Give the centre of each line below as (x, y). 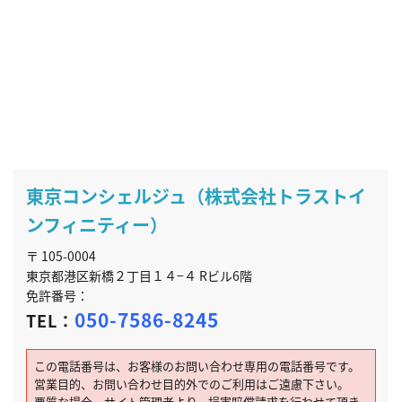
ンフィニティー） (97, 225)
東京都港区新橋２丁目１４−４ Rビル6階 (139, 276)
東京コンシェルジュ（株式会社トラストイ (196, 197)
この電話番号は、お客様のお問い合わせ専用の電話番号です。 (197, 366)
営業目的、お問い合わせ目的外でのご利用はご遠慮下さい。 (192, 384)
